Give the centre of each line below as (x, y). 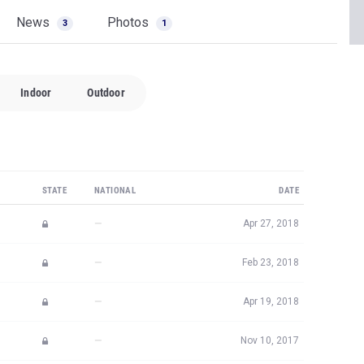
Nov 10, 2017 (270, 340)
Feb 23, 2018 (271, 262)
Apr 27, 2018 (271, 223)
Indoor (36, 93)
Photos (130, 22)
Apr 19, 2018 (271, 301)
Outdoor (106, 93)
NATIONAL (115, 191)
